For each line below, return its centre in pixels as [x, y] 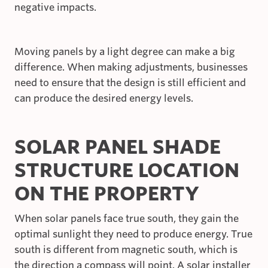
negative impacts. [55, 8]
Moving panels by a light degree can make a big [125, 52]
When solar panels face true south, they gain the [127, 219]
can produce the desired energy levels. [104, 99]
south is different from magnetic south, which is [126, 250]
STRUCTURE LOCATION [127, 170]
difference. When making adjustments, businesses [131, 68]
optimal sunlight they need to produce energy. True [133, 234]
